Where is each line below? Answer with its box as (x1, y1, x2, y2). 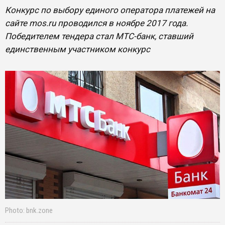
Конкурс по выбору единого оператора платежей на (5, 5, 215, 15)
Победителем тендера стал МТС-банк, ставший (5, 31, 193, 41)
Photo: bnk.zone (5, 206, 53, 215)
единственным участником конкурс (5, 44, 150, 54)
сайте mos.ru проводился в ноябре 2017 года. (5, 18, 188, 28)
